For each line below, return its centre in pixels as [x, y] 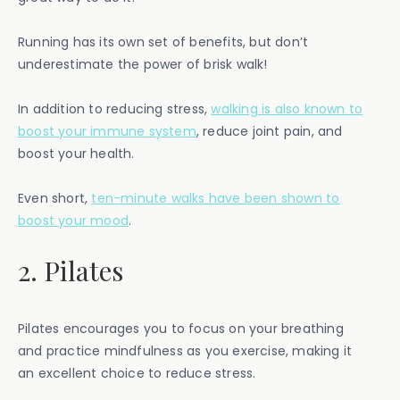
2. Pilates [71, 270]
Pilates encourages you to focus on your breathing [181, 328]
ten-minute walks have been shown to [216, 198]
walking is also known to [287, 108]
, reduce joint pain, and [269, 131]
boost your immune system [107, 131]
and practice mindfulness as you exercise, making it [185, 350]
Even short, [55, 198]
